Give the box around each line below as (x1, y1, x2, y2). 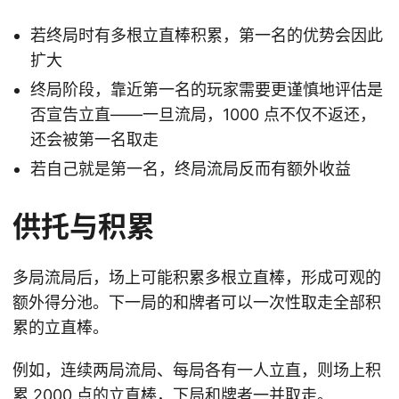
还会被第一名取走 (30, 130, 159, 150)
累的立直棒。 (12, 318, 109, 338)
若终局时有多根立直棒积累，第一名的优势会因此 (30, 26, 383, 45)
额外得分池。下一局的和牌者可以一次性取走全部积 (12, 293, 381, 313)
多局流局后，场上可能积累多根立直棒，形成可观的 (12, 268, 381, 288)
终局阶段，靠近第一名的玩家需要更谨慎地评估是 (30, 80, 383, 100)
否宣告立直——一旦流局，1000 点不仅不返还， (30, 105, 376, 125)
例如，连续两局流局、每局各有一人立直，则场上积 (12, 361, 381, 380)
